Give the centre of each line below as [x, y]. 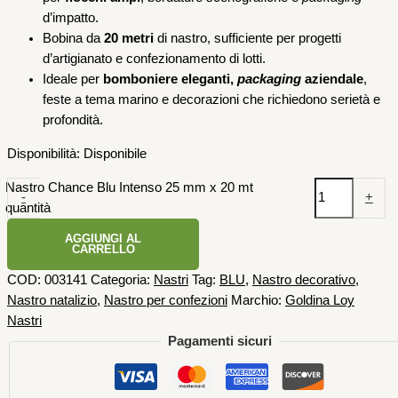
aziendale [332, 80]
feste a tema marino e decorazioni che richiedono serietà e [211, 100]
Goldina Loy [320, 300]
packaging [269, 80]
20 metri [129, 39]
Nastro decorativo [304, 279]
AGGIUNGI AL [103, 238]
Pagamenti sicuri [219, 341]
